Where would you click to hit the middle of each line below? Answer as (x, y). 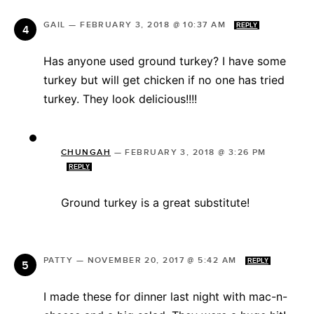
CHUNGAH (86, 153)
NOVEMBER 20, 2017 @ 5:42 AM (163, 261)
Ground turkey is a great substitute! (155, 203)
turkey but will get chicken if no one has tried (164, 80)
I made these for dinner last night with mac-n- (165, 297)
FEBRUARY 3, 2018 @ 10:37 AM (155, 25)
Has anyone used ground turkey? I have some (165, 61)
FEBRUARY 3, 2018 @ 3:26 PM (196, 153)
